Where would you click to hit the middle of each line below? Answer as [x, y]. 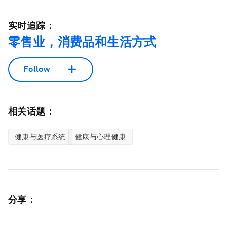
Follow [36, 69]
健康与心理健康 [100, 137]
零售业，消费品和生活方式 [82, 42]
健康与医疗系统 [40, 137]
